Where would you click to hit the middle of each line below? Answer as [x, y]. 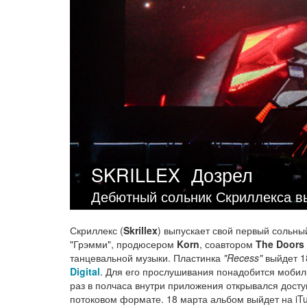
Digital [85, 271]
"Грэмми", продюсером [123, 244]
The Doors [280, 244]
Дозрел [222, 174]
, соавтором [228, 244]
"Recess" [243, 257]
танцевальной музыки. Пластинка [147, 257]
